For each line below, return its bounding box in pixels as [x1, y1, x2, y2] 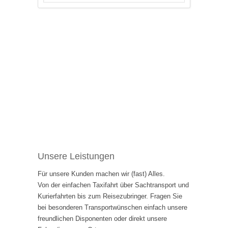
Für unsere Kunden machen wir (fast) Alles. [38, 170, 165, 178]
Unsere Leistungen [38, 151, 115, 162]
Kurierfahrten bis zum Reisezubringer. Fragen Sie [38, 192, 182, 201]
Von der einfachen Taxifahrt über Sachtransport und [38, 181, 189, 189]
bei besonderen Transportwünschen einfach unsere [38, 204, 187, 212]
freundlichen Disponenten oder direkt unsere [38, 215, 167, 223]
